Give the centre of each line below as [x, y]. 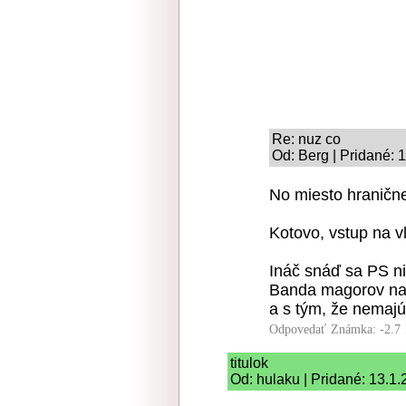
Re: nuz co [306, 140]
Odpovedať [298, 330]
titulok [249, 363]
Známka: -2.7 [366, 330]
